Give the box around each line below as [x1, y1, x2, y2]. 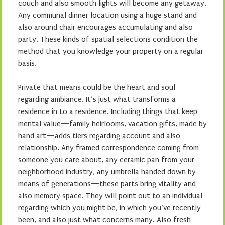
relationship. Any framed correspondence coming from [18, 143, 199, 152]
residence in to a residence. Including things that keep [18, 107, 197, 116]
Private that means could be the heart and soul [18, 83, 175, 92]
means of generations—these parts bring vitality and [18, 179, 196, 188]
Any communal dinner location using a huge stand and [18, 11, 197, 20]
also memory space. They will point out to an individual [18, 191, 202, 200]
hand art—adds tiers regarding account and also [18, 131, 180, 140]
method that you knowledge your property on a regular [18, 47, 203, 56]
